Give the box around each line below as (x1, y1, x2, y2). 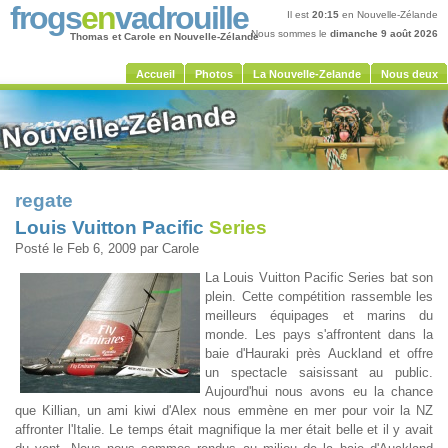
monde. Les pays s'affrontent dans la (205, 327, 433, 342)
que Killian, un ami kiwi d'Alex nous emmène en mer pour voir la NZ (15, 403, 433, 418)
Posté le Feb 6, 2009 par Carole (15, 241, 199, 256)
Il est (287, 9, 312, 20)
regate (15, 190, 73, 211)
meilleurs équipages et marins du (205, 308, 433, 323)
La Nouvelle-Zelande (253, 68, 361, 80)
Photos (195, 68, 233, 80)
